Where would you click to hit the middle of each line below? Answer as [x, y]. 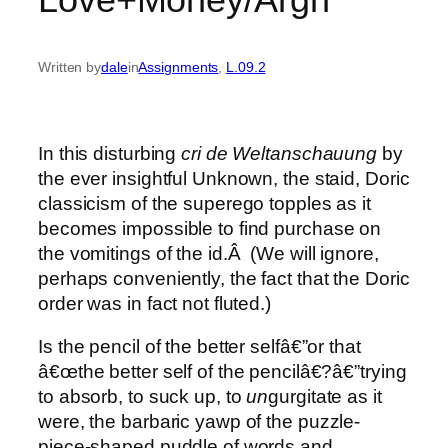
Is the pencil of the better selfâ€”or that [199, 347]
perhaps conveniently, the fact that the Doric [224, 278]
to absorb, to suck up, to [140, 397]
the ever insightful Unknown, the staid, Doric [224, 178]
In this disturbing [107, 153]
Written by [69, 67]
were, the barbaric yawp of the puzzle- [199, 422]
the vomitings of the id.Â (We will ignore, [208, 253]
